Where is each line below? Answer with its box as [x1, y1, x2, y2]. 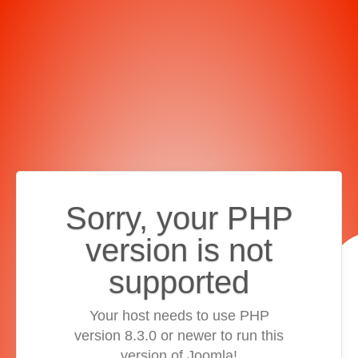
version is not [86, 232, 272, 268]
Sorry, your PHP [65, 200, 293, 236]
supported [109, 264, 249, 300]
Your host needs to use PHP [89, 307, 269, 324]
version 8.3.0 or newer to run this [74, 327, 284, 344]
